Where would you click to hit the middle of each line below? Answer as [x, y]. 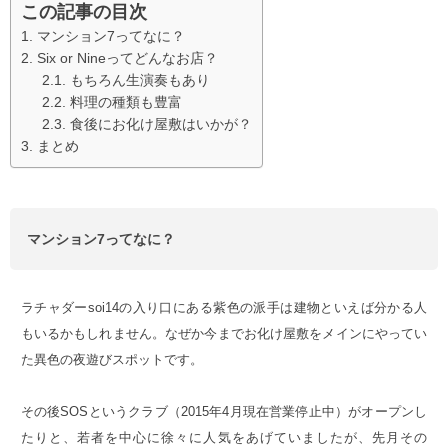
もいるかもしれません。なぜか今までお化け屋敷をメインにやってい [224, 334]
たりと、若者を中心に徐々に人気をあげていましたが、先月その [224, 438]
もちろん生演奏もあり [140, 80]
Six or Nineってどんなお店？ [127, 58]
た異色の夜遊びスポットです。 [111, 360]
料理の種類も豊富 [126, 102]
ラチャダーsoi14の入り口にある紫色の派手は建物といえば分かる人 [224, 308]
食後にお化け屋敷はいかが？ [161, 124]
